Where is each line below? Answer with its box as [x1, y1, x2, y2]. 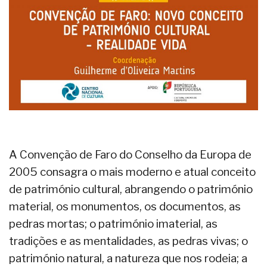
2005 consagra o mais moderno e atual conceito [9, 164, 256, 179]
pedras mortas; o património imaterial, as [9, 216, 218, 231]
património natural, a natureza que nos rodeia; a [9, 251, 247, 265]
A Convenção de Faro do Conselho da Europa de [9, 147, 252, 162]
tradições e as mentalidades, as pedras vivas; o [9, 234, 248, 248]
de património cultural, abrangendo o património [9, 182, 253, 196]
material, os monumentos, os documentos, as [9, 199, 241, 213]
